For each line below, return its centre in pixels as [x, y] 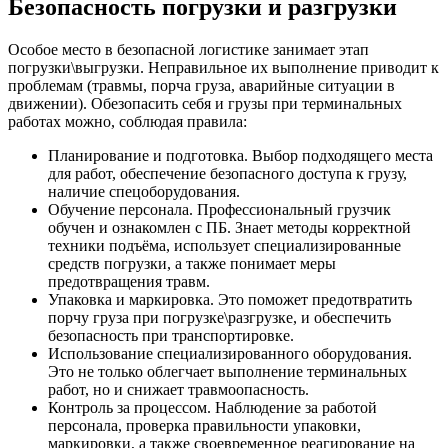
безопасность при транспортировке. [171, 335]
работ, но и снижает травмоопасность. [178, 389]
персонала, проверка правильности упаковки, [204, 425]
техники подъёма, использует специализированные [224, 245]
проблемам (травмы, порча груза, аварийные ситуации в [201, 85]
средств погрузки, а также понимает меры [192, 263]
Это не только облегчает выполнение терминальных [227, 371]
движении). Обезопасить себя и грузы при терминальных [205, 103]
